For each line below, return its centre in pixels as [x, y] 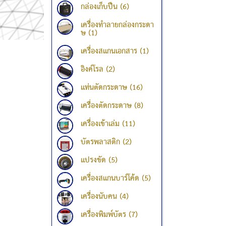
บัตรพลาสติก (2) [106, 142]
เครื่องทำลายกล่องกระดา [117, 25]
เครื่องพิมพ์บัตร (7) [109, 215]
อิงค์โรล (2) [98, 70]
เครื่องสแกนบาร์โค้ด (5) [116, 179]
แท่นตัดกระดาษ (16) [112, 88]
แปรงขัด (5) [99, 160]
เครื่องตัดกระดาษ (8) [112, 106]
